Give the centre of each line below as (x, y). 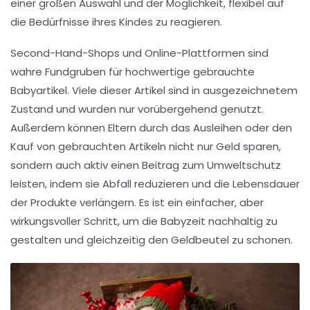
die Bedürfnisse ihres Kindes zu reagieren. (116, 22)
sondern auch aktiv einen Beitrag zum (109, 165)
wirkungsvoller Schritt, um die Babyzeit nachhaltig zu (144, 221)
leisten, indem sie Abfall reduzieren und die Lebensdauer (155, 184)
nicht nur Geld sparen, (224, 147)
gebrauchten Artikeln (112, 147)
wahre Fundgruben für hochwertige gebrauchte (133, 72)
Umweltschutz (244, 165)
